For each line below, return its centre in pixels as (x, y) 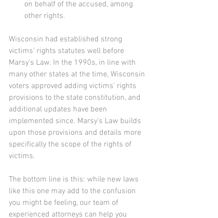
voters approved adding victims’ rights (73, 86)
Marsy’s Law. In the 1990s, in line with (73, 63)
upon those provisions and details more (76, 133)
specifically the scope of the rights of (71, 144)
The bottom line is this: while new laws (75, 179)
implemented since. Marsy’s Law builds (76, 121)
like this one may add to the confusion (73, 191)
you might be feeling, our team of (64, 203)
